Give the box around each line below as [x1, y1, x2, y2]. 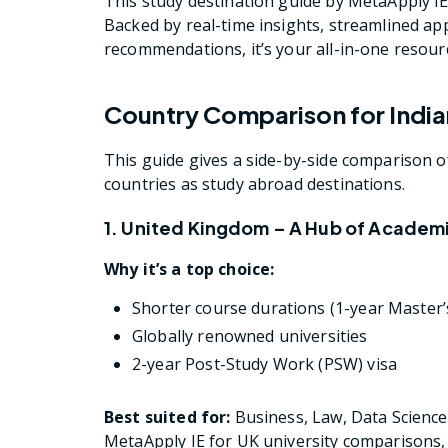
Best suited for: [104, 405, 231, 428]
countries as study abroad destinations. [104, 172, 405, 195]
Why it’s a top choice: [104, 257, 275, 280]
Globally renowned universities [132, 324, 368, 347]
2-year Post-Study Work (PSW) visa [132, 352, 397, 375]
